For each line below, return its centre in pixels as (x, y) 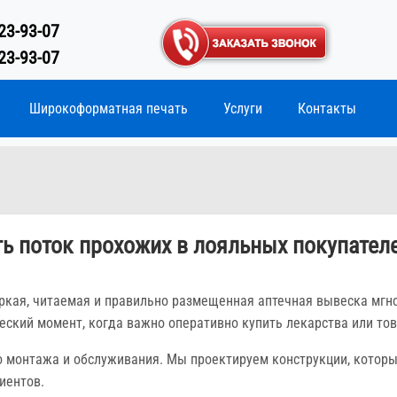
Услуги (243, 109)
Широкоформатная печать (109, 109)
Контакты (327, 109)
